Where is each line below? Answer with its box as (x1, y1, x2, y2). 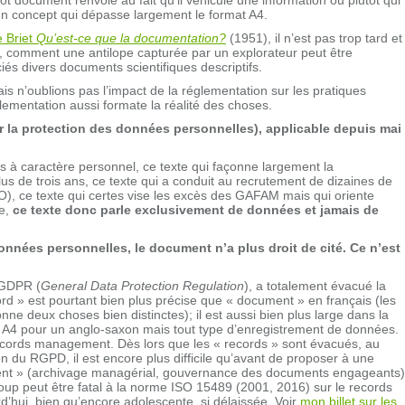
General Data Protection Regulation (41, 278, 244, 293)
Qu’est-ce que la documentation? (36, 30, 226, 45)
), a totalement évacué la (244, 278, 386, 293)
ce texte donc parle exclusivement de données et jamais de (13, 202, 379, 217)
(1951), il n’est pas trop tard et (226, 30, 402, 45)
